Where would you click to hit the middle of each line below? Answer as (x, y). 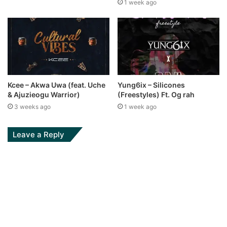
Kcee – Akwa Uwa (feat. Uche (56, 85)
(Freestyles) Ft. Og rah (156, 95)
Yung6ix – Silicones (151, 85)
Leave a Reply (39, 135)
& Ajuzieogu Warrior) (44, 95)
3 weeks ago (32, 107)
